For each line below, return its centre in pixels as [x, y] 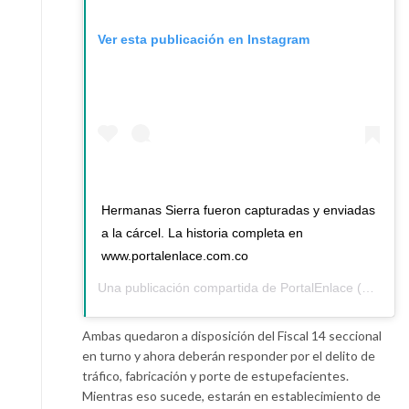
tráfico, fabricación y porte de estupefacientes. [215, 376]
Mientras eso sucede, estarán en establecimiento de [231, 396]
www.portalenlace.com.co [175, 256]
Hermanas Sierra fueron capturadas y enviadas [238, 210]
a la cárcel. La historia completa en [202, 233]
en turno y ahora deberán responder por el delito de [229, 356]
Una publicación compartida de [189, 288]
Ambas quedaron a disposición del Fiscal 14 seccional [232, 336]
